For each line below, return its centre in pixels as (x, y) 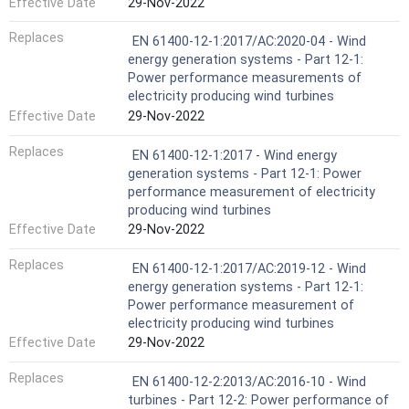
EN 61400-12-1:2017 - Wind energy (235, 155)
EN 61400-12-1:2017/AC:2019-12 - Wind (249, 268)
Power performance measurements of (245, 79)
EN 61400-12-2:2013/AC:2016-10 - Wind (249, 382)
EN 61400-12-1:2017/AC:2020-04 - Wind (249, 42)
